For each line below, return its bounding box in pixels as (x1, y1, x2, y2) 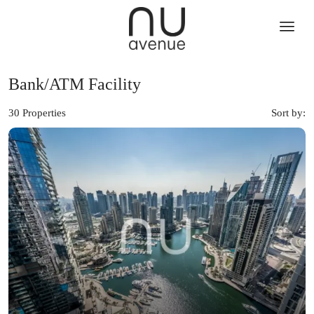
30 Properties (8, 107, 66, 118)
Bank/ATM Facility (8, 74, 141, 93)
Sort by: (271, 107, 306, 118)
